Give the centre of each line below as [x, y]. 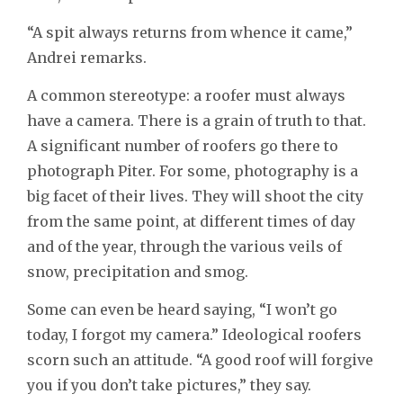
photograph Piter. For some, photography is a [193, 170]
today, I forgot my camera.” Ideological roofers [194, 334]
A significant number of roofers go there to [183, 145]
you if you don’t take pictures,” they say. [171, 385]
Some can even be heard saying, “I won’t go [182, 309]
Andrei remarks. [87, 57]
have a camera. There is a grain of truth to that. [197, 120]
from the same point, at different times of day [191, 221]
